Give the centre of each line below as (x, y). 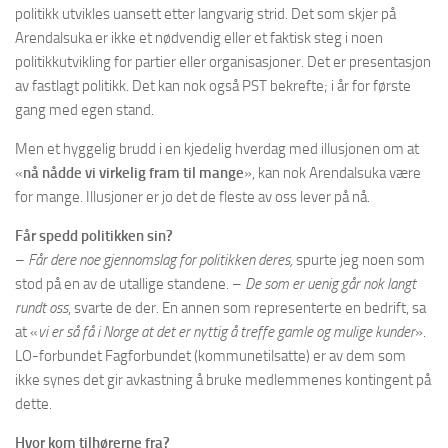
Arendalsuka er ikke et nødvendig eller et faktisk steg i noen (199, 38)
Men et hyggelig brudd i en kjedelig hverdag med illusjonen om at (217, 149)
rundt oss (41, 308)
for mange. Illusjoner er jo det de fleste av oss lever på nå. (192, 197)
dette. (33, 404)
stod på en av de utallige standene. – (130, 284)
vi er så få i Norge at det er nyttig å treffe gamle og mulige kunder (226, 332)
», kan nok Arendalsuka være (332, 173)
